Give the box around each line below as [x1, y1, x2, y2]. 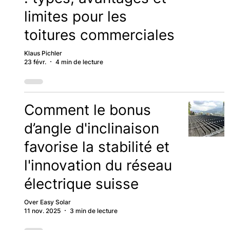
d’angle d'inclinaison [24, 119, 159, 137]
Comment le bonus [24, 101, 151, 119]
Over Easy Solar [24, 198, 71, 206]
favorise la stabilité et [24, 138, 169, 156]
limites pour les [24, 7, 127, 25]
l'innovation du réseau [24, 156, 172, 174]
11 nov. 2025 [24, 206, 61, 215]
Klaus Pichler [24, 49, 62, 57]
